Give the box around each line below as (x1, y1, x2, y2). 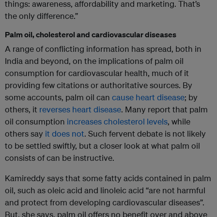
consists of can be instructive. (5, 153, 114, 163)
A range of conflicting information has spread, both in (5, 44, 201, 54)
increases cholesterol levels (67, 116, 168, 127)
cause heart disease (112, 92, 185, 103)
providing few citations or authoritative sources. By (5, 80, 192, 91)
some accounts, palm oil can (5, 92, 112, 103)
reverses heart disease (39, 104, 121, 115)
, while (168, 116, 190, 127)
